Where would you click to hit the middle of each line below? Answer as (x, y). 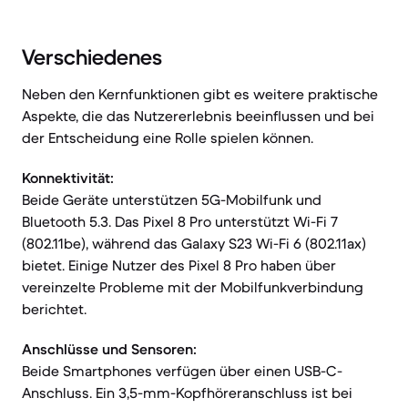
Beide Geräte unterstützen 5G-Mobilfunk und (172, 199)
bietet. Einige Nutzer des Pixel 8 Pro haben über (179, 265)
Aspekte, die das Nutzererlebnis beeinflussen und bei (198, 116)
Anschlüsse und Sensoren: (109, 349)
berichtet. (54, 309)
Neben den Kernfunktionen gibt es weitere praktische (200, 94)
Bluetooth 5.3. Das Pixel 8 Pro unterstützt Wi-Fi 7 (180, 221)
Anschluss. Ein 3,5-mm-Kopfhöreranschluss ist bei (187, 393)
